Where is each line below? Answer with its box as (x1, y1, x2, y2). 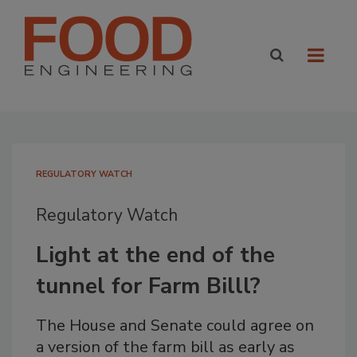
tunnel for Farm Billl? (36, 271, 261, 301)
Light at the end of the (36, 240, 275, 270)
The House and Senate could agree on (36, 315, 314, 336)
